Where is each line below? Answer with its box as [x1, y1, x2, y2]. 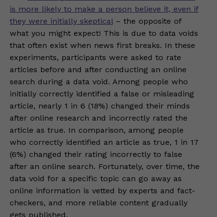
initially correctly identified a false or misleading [10, 89, 194, 98]
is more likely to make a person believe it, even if [10, 4, 199, 14]
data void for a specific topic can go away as [10, 174, 182, 183]
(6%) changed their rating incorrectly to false [10, 150, 182, 159]
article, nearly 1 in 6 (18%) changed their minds [10, 101, 190, 110]
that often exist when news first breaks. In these [10, 41, 195, 50]
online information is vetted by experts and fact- [10, 186, 195, 195]
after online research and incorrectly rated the [10, 113, 187, 123]
